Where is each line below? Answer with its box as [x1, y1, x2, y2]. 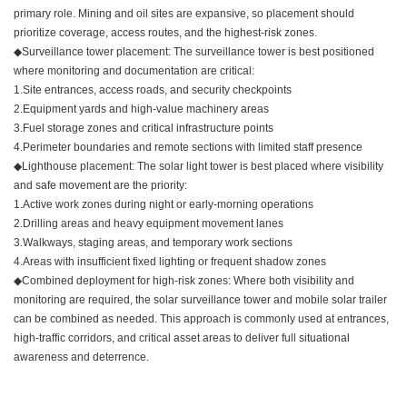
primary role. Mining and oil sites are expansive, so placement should [14, 7, 354, 21]
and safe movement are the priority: [14, 179, 187, 193]
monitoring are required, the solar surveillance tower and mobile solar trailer [14, 293, 387, 307]
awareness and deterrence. [14, 351, 149, 364]
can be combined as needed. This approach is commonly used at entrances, [14, 313, 389, 326]
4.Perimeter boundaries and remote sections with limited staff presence [14, 141, 362, 154]
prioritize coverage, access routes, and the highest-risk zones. [14, 26, 317, 40]
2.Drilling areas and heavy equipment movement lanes [14, 217, 283, 231]
